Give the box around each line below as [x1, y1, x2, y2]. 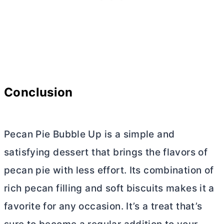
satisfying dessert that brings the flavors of [4, 146, 208, 158]
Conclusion [4, 84, 73, 99]
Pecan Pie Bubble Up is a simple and [4, 128, 175, 140]
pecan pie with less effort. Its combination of [4, 164, 214, 176]
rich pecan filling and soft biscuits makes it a [4, 182, 214, 194]
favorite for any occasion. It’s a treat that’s [4, 200, 202, 212]
